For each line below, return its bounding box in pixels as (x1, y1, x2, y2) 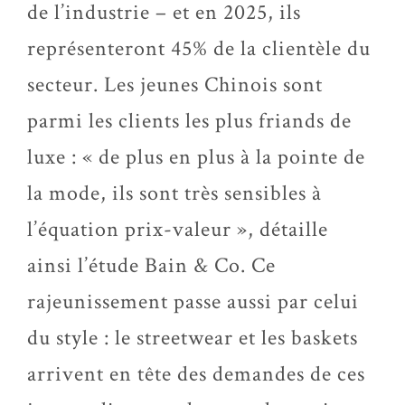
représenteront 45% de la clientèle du (27, 34, 371, 62)
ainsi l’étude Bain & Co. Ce (27, 251, 276, 279)
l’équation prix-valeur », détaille (27, 215, 328, 243)
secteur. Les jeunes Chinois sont (27, 71, 323, 99)
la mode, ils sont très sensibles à (27, 179, 322, 207)
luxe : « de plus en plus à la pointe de (27, 143, 365, 171)
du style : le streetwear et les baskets (27, 324, 358, 352)
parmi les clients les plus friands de (27, 107, 352, 135)
